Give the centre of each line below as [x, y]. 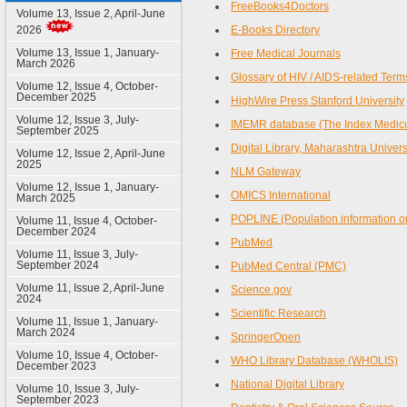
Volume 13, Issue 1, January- [87, 53]
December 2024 [56, 232]
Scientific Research [278, 313]
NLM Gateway [266, 172]
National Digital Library [288, 384]
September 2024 [57, 265]
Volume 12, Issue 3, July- [77, 120]
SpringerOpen [266, 337]
